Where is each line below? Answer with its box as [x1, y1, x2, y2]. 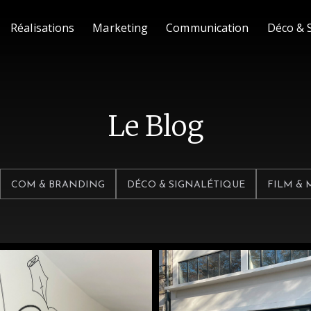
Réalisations [10, 20, 75, 35]
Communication [166, 20, 249, 35]
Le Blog [108, 108, 203, 144]
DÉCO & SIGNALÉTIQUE [126, 179, 245, 190]
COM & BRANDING [10, 179, 105, 190]
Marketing [92, 20, 149, 35]
